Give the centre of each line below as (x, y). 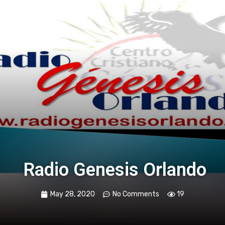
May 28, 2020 (73, 194)
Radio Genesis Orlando (115, 170)
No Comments (136, 194)
